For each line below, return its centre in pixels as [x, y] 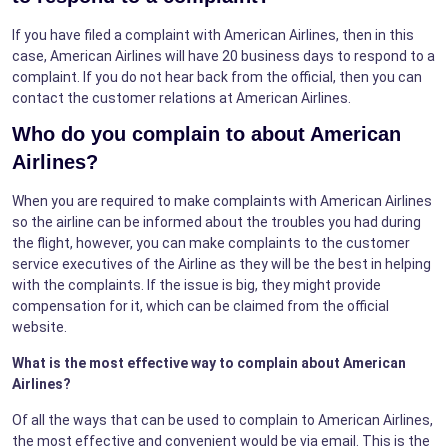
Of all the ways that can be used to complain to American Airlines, [222, 419]
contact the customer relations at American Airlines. [181, 97]
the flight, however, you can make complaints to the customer [211, 242]
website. [41, 326]
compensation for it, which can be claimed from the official [200, 305]
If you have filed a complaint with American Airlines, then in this [213, 34]
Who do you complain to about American [206, 133]
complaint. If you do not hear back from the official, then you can [217, 76]
